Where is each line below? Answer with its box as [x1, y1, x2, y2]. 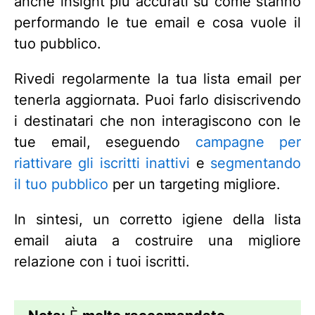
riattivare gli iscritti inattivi [14, 155, 191, 172]
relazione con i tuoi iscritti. [14, 253, 190, 270]
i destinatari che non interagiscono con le [14, 112, 301, 129]
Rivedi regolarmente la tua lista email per [14, 70, 301, 87]
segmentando [210, 155, 302, 172]
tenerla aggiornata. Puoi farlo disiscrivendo [14, 91, 301, 108]
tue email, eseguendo [14, 134, 195, 150]
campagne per [195, 134, 301, 150]
